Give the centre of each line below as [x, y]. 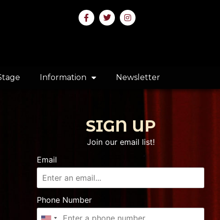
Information [63, 78]
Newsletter [138, 78]
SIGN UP [121, 126]
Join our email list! [121, 142]
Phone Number [64, 200]
